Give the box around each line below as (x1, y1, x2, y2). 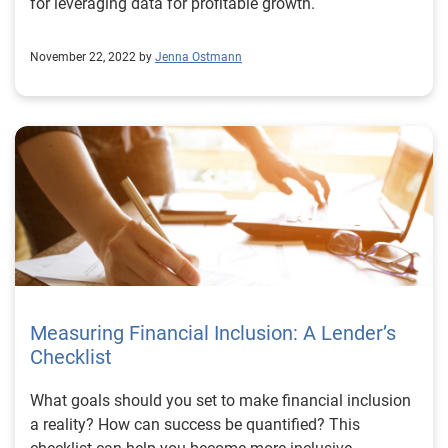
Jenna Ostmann (155, 50, 242, 64)
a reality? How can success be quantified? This (30, 415, 360, 434)
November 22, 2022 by (30, 50, 152, 64)
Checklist (30, 345, 112, 369)
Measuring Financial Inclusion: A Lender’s (30, 321, 396, 345)
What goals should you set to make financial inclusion (30, 391, 411, 410)
